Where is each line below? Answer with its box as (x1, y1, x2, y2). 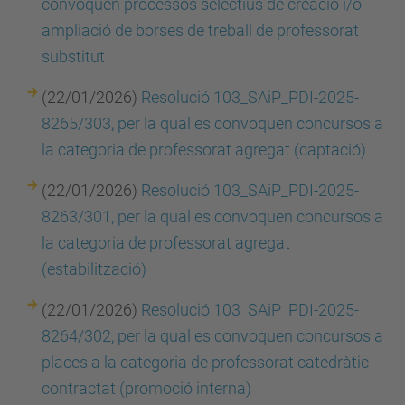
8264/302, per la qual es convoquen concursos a (42, 326, 383, 345)
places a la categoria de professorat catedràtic (42, 353, 369, 372)
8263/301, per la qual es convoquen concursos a (42, 207, 383, 226)
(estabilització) (42, 259, 146, 278)
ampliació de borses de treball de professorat (42, 21, 359, 40)
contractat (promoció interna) (42, 379, 251, 398)
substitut (42, 47, 105, 66)
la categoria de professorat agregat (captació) (42, 140, 366, 159)
